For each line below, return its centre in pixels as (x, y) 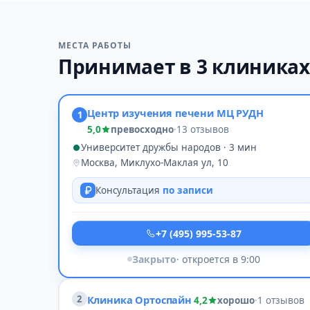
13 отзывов (203, 129)
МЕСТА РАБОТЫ (95, 45)
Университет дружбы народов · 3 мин (169, 147)
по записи (188, 190)
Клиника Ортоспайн (139, 299)
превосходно (142, 129)
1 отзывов (281, 300)
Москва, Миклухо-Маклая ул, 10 (155, 163)
